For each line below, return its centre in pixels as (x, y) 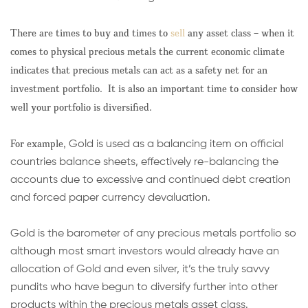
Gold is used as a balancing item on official (176, 144)
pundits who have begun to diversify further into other (144, 287)
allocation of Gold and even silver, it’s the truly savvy (140, 269)
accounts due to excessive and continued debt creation (151, 180)
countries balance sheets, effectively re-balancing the (144, 162)
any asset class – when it (240, 32)
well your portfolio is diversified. (81, 107)
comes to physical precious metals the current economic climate (147, 51)
